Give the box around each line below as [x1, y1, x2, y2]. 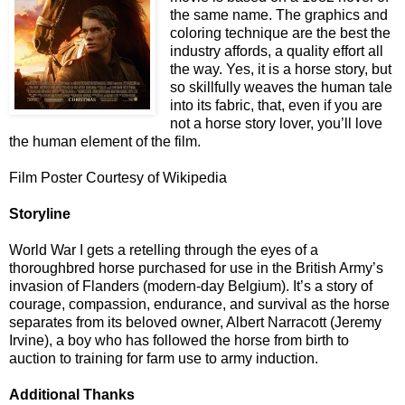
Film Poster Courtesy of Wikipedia [9, 169, 227, 185]
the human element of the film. [9, 133, 201, 149]
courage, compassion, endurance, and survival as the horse [9, 296, 390, 312]
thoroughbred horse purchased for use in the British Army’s [9, 259, 383, 276]
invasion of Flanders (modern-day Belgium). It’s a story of [9, 278, 372, 294]
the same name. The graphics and [170, 6, 388, 23]
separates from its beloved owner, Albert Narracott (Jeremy [9, 314, 381, 330]
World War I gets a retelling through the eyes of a [9, 241, 318, 258]
